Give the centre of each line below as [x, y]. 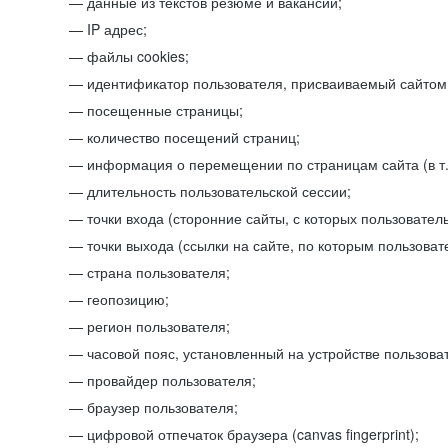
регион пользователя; [158, 326]
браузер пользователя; [162, 407]
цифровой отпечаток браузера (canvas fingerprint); [253, 434]
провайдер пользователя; [171, 380]
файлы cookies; [138, 56]
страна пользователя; [158, 272]
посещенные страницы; [165, 110]
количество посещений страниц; [193, 137]
